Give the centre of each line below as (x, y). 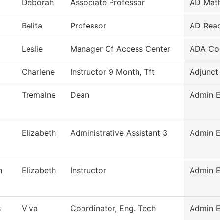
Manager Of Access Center (120, 49)
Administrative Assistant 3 (119, 133)
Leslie (32, 49)
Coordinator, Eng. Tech (113, 208)
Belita (32, 26)
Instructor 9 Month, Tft (112, 72)
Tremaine (39, 95)
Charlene (38, 72)
